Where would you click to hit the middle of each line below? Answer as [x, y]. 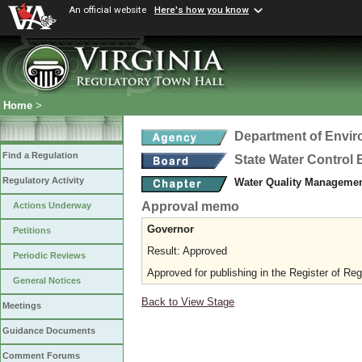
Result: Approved [187, 251]
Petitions [32, 231]
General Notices [47, 281]
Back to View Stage [188, 302]
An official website [107, 10]
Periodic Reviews [49, 256]
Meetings [22, 306]
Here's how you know [202, 10]
